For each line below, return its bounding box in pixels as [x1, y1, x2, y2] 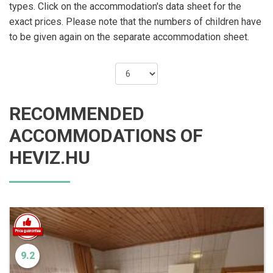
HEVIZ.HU [9, 146, 90, 168]
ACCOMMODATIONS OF [9, 124, 203, 146]
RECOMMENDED [9, 102, 144, 124]
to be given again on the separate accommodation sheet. [9, 30, 249, 43]
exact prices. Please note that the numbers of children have [9, 15, 261, 27]
